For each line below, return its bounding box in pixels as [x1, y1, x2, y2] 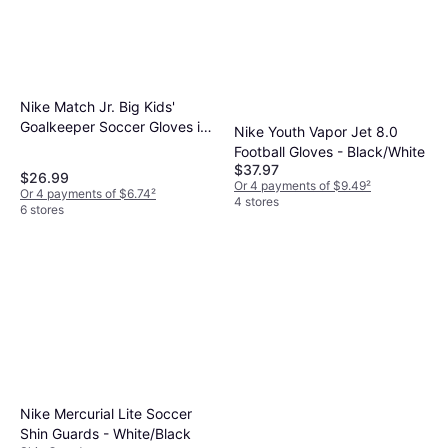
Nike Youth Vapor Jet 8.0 [234, 122, 398, 140]
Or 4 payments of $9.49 [234, 177, 366, 193]
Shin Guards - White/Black [20, 424, 191, 442]
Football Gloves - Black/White [234, 142, 425, 160]
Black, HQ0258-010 [20, 137, 151, 155]
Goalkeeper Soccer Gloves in [20, 117, 208, 135]
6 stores [20, 201, 64, 217]
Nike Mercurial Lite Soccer [20, 404, 192, 422]
